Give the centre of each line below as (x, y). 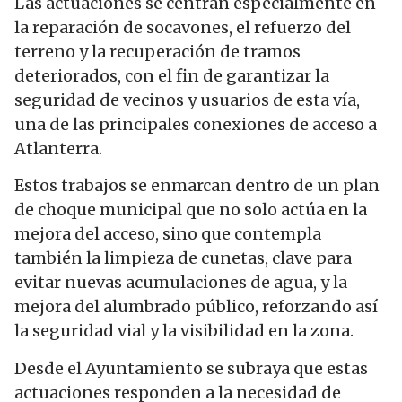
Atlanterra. (58, 149)
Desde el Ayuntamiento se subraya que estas (191, 368)
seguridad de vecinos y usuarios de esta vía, (187, 100)
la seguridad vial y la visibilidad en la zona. (184, 331)
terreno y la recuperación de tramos (157, 52)
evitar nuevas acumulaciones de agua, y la (181, 283)
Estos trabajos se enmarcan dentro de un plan (197, 186)
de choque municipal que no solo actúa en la (191, 210)
